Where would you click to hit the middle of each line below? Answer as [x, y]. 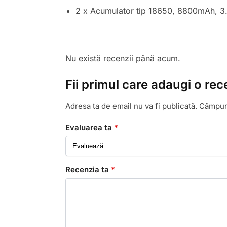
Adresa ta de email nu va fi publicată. [131, 106]
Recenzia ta [88, 170]
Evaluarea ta [89, 127]
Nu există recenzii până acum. [123, 59]
